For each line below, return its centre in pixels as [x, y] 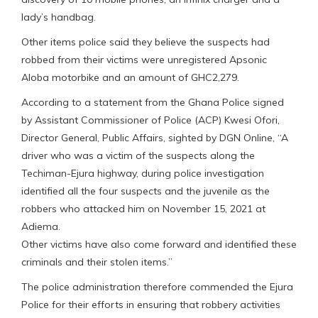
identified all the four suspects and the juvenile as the [146, 191]
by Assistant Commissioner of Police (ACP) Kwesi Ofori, [150, 120]
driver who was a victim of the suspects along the [138, 155]
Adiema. [41, 226]
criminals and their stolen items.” [97, 262]
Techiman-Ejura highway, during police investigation [143, 173]
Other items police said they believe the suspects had [146, 42]
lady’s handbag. [59, 17]
